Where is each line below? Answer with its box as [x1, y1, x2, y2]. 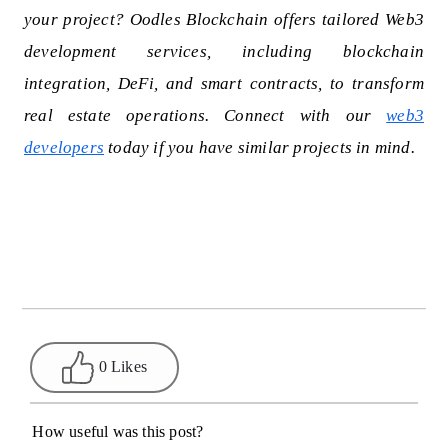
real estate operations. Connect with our [24, 106, 387, 126]
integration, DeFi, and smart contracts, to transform [24, 74, 424, 94]
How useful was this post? [32, 423, 204, 441]
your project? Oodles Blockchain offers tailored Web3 [24, 10, 424, 30]
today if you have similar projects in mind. [104, 138, 415, 158]
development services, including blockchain [24, 42, 424, 62]
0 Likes [98, 357, 147, 375]
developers [24, 138, 104, 158]
